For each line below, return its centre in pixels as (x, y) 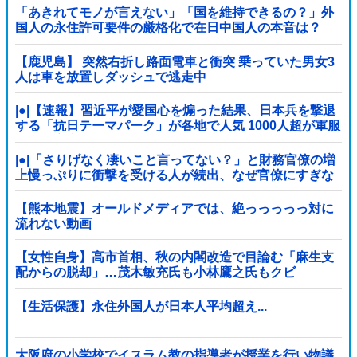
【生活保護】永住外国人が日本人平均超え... (141, 306)
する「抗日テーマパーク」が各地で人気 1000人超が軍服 (177, 126)
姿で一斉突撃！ (59, 141)
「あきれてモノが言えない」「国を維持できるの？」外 (174, 13)
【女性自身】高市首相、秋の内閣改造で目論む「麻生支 (174, 257)
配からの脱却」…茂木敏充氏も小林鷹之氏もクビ (155, 273)
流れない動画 (53, 224)
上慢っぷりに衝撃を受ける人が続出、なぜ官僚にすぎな (174, 175)
